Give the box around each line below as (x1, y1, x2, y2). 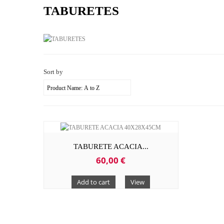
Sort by (43, 68, 63, 76)
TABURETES (43, 4, 119, 17)
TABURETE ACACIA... (73, 142, 148, 150)
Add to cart (77, 177, 110, 186)
